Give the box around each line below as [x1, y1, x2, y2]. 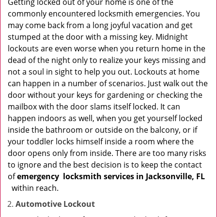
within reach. [10, 183, 59, 193]
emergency [17, 171, 59, 182]
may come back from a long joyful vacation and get [8, 20, 193, 31]
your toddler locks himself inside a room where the [8, 136, 194, 147]
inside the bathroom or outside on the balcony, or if [8, 124, 197, 135]
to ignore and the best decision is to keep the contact [8, 159, 202, 170]
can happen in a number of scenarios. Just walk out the [8, 78, 208, 89]
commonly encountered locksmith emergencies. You [8, 8, 200, 19]
